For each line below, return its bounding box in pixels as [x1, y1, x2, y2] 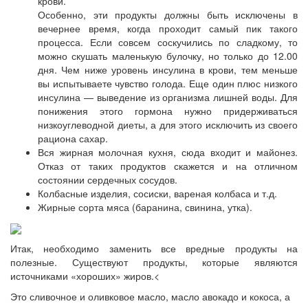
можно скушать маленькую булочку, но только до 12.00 [38, 48, 298, 63]
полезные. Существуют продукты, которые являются [10, 255, 298, 269]
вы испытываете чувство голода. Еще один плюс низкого [38, 76, 298, 90]
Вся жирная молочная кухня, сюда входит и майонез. [38, 144, 298, 159]
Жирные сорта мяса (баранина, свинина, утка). [38, 199, 252, 214]
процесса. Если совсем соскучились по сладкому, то [38, 34, 298, 49]
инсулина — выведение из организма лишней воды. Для [38, 89, 298, 104]
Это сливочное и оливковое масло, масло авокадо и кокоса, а [10, 289, 290, 304]
